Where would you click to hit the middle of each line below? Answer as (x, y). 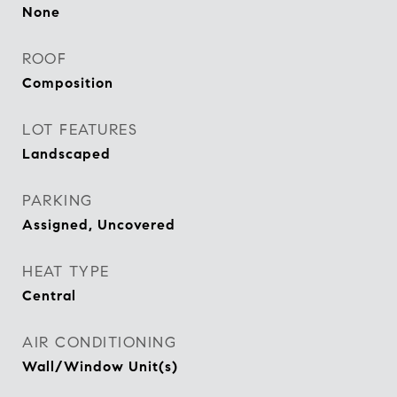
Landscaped (66, 154)
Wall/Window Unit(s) (100, 366)
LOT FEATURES (80, 130)
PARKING (58, 201)
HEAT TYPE (66, 272)
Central (49, 296)
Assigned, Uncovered (99, 225)
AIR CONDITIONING (99, 343)
